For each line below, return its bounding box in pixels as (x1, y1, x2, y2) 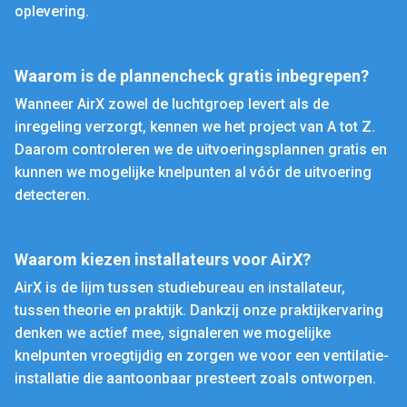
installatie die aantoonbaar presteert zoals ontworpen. (15, 370, 376, 387)
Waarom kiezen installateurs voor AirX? (15, 250, 311, 269)
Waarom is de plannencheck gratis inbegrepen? (15, 66, 369, 85)
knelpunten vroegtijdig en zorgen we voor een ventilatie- (15, 347, 389, 364)
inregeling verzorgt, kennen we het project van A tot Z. (15, 118, 375, 135)
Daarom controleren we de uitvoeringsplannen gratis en (15, 141, 387, 158)
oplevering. (15, 3, 89, 20)
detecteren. (15, 186, 90, 203)
